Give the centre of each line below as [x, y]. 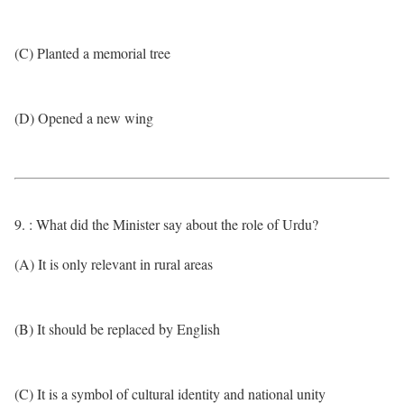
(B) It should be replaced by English [117, 329]
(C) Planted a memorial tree [92, 53]
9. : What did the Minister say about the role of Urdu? [166, 224]
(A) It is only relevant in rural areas [114, 264]
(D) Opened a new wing [84, 118]
